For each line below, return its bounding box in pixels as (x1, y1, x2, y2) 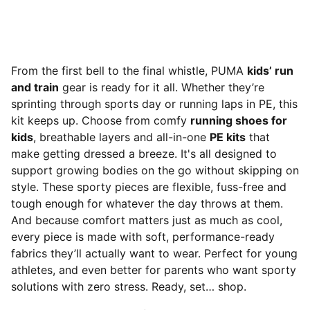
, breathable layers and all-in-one (33, 130, 210, 144)
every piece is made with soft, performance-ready (11, 230, 275, 244)
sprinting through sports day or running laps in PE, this (11, 97, 298, 111)
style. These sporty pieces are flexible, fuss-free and (11, 180, 286, 194)
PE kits (210, 130, 246, 144)
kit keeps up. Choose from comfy (11, 113, 190, 127)
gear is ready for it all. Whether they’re (59, 80, 264, 94)
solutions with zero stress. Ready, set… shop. (11, 280, 246, 293)
